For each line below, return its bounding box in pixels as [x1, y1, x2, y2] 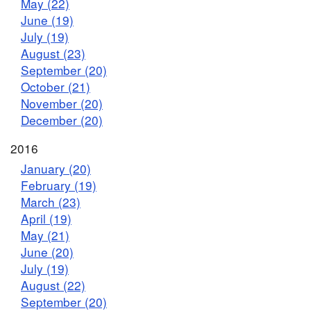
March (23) [21, 193, 81, 211]
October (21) [21, 77, 90, 95]
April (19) [21, 210, 72, 228]
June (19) [21, 10, 74, 28]
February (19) [21, 176, 96, 194]
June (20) [21, 243, 74, 261]
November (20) [21, 94, 103, 112]
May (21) [21, 226, 69, 244]
